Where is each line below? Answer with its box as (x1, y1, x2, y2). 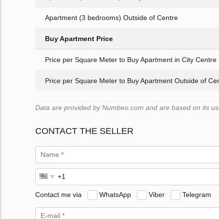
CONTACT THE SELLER (35, 126, 133, 136)
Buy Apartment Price (45, 35, 113, 43)
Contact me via (35, 190, 82, 198)
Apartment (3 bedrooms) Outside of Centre (45, 14, 178, 22)
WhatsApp (99, 190, 131, 198)
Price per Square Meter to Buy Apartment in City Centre (45, 56, 217, 64)
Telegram (182, 190, 211, 198)
